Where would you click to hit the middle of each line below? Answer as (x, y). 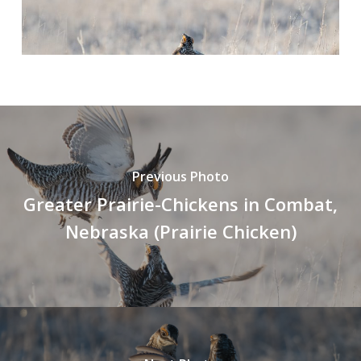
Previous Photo (180, 176)
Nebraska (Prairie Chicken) (180, 231)
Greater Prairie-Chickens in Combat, (180, 203)
